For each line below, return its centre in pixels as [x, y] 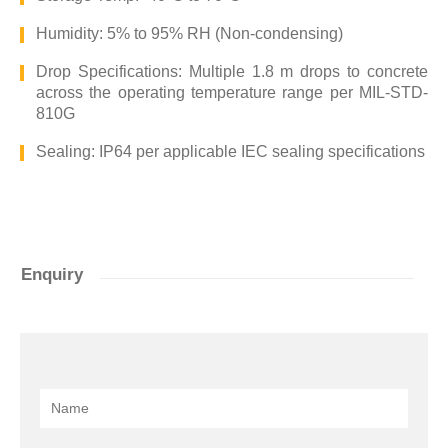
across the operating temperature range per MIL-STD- [232, 92]
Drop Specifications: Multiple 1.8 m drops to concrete [232, 71]
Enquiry [52, 275]
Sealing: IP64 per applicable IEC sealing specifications [230, 151]
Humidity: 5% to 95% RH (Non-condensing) [189, 33]
